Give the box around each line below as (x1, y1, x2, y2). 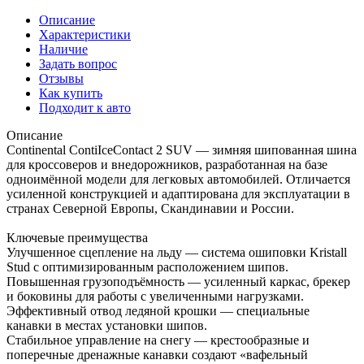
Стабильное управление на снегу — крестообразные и (6, 332, 310, 347)
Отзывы (39, 71, 84, 85)
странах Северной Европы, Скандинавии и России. (6, 201, 294, 215)
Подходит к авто (39, 100, 131, 115)
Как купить (39, 85, 102, 100)
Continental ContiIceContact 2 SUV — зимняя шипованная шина (6, 142, 357, 157)
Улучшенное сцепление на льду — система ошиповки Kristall (6, 245, 347, 259)
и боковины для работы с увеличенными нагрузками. (6, 288, 304, 303)
